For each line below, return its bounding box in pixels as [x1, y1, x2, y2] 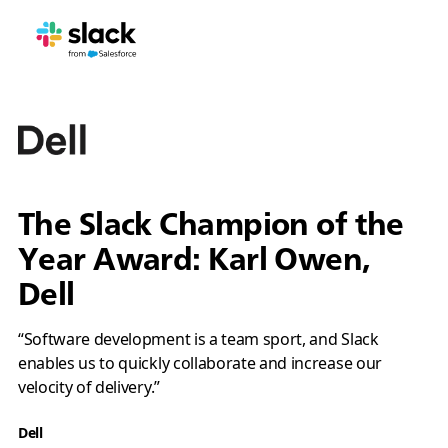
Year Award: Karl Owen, [17, 240, 370, 277]
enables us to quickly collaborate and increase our [17, 352, 382, 374]
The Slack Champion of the [17, 205, 404, 242]
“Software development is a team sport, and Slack [17, 328, 379, 350]
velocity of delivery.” [17, 376, 160, 398]
